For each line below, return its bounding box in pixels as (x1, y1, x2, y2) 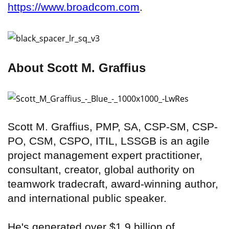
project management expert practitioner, (8, 149, 202, 161)
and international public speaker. (8, 192, 167, 204)
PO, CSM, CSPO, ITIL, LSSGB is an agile (8, 134, 210, 147)
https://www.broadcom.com (8, 1, 140, 13)
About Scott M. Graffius (8, 60, 146, 75)
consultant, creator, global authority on (8, 163, 195, 175)
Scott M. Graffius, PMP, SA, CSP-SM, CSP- (8, 120, 218, 132)
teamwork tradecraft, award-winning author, (8, 177, 218, 190)
